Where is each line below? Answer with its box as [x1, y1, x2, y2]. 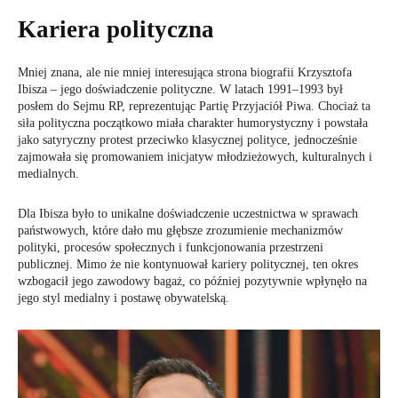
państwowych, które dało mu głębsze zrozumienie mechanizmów [18, 224, 343, 238]
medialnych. [18, 167, 79, 181]
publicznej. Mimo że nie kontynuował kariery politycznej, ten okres [18, 258, 358, 272]
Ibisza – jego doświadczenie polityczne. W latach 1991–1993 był [18, 83, 343, 97]
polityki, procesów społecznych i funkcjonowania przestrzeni [18, 241, 323, 255]
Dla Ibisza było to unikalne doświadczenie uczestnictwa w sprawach [18, 207, 358, 221]
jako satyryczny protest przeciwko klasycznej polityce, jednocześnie [18, 133, 357, 147]
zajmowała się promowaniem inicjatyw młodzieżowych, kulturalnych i [18, 150, 372, 164]
